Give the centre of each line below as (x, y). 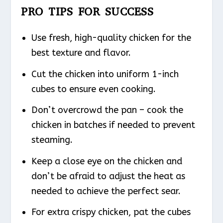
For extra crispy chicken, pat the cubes (111, 212)
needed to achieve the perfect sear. (106, 191)
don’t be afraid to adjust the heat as (108, 176)
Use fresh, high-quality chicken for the (111, 38)
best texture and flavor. (81, 53)
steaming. (52, 140)
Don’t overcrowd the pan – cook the (107, 110)
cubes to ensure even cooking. (93, 89)
